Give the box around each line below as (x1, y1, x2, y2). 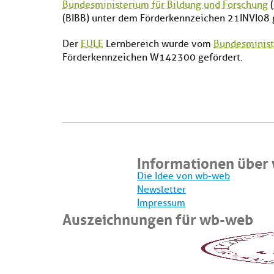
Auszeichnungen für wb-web (62, 206, 253, 229)
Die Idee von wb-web (137, 170, 231, 182)
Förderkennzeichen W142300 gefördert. (62, 51, 243, 64)
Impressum (137, 197, 186, 209)
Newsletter (137, 183, 187, 196)
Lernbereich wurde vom (103, 38, 213, 50)
